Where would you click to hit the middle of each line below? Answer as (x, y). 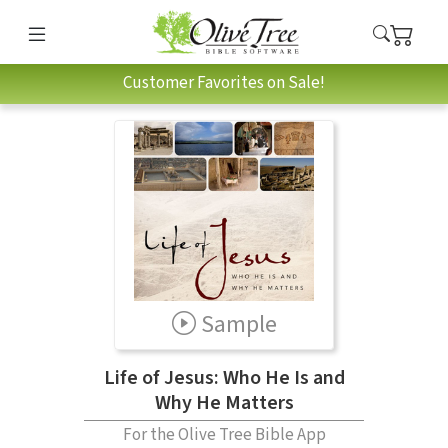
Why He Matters (224, 402)
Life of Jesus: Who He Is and (224, 377)
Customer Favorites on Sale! (224, 83)
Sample (238, 324)
